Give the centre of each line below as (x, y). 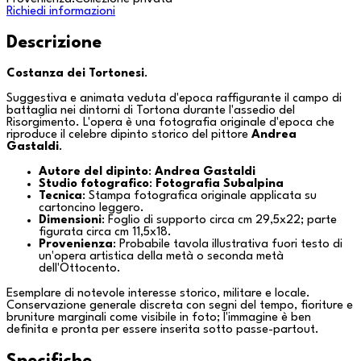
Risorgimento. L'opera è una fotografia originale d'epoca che (170, 122)
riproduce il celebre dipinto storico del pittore (129, 135)
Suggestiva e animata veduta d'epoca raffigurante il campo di (174, 98)
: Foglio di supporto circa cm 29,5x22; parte (219, 220)
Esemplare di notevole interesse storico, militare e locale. (158, 293)
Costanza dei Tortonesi (75, 73)
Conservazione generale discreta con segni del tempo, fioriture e (180, 305)
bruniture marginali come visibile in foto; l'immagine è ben (159, 317)
